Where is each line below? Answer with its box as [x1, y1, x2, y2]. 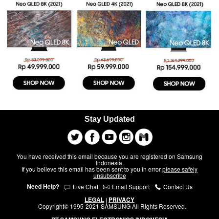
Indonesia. [95, 158, 124, 167]
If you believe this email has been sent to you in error [22, 165, 162, 173]
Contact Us [161, 182, 193, 191]
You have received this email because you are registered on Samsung [17, 152, 202, 160]
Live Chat [71, 182, 98, 191]
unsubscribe [93, 171, 126, 179]
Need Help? [26, 182, 59, 191]
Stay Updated [84, 115, 135, 123]
